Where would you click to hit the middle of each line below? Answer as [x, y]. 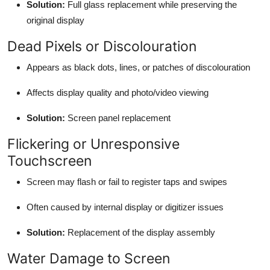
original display [55, 20]
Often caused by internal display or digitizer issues [125, 207]
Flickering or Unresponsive [93, 143]
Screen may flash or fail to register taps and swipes [127, 181]
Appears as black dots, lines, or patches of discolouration [138, 67]
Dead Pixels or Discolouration [102, 46]
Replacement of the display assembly [140, 232]
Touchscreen [49, 160]
